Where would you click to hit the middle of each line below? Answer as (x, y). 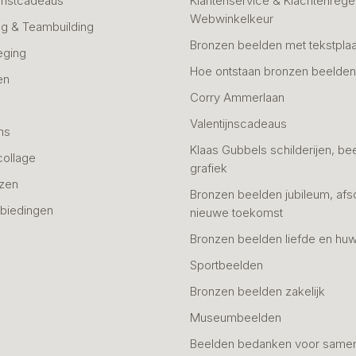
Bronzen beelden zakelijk (257, 291)
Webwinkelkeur (232, 18)
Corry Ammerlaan (237, 97)
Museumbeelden (236, 317)
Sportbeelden (226, 265)
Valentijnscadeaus (238, 123)
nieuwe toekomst (236, 212)
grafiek (209, 168)
